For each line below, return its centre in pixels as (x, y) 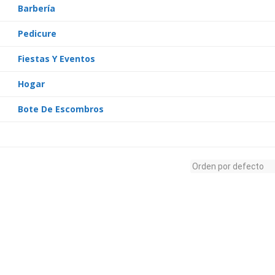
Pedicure (37, 33)
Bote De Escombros (61, 109)
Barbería (37, 8)
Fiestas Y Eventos (56, 59)
